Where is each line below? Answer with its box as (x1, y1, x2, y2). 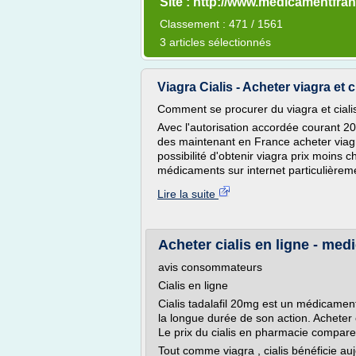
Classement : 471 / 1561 (160, 17, 283, 30)
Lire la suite (157, 188, 219, 200)
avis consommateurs (158, 261, 262, 273)
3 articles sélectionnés (160, 36, 271, 48)
